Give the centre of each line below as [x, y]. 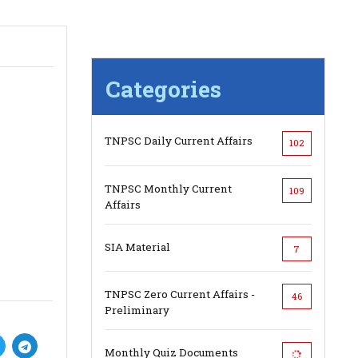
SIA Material [137, 247]
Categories [163, 89]
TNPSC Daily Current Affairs [178, 141]
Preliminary [137, 310]
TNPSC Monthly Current [168, 188]
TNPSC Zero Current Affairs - [179, 294]
